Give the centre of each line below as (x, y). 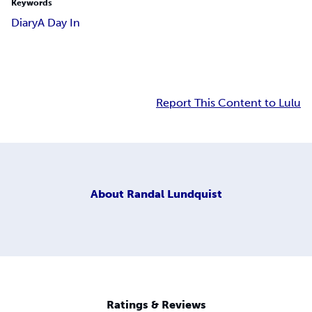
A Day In (59, 23)
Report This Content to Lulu (228, 103)
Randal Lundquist (174, 194)
